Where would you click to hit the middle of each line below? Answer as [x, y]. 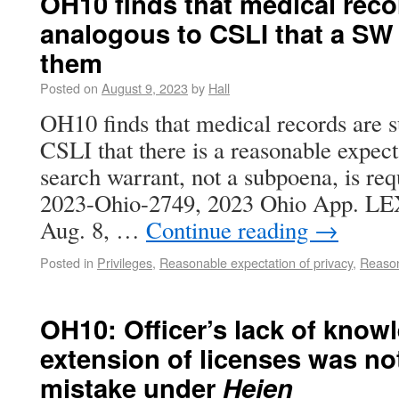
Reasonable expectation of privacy [256, 262]
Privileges [125, 262]
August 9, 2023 [145, 88]
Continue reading [230, 230]
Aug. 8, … [93, 230]
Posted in [67, 262]
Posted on [69, 88]
